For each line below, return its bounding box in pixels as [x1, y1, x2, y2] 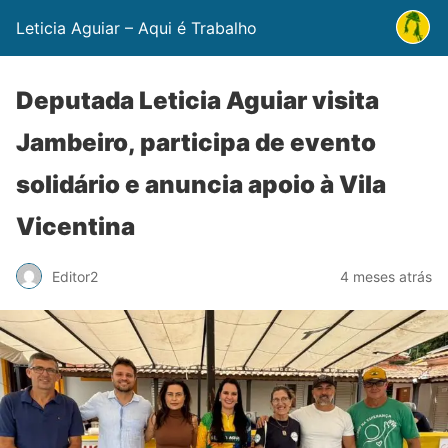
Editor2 [52, 267, 98, 285]
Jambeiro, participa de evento [16, 128, 376, 157]
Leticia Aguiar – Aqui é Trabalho [16, 18, 257, 38]
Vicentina [16, 212, 135, 241]
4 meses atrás [340, 267, 432, 285]
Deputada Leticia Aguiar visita [16, 86, 379, 115]
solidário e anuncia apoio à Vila [16, 170, 386, 199]
